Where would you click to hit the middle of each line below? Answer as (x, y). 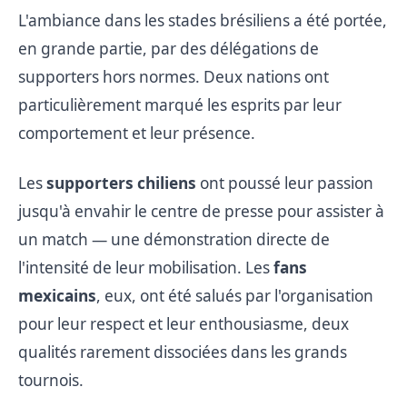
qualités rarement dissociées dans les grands (183, 352)
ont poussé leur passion (285, 183)
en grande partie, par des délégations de (169, 48)
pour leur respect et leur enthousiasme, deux (184, 323)
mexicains (57, 295)
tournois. (51, 380)
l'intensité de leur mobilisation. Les (146, 267)
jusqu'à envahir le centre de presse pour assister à (201, 211)
